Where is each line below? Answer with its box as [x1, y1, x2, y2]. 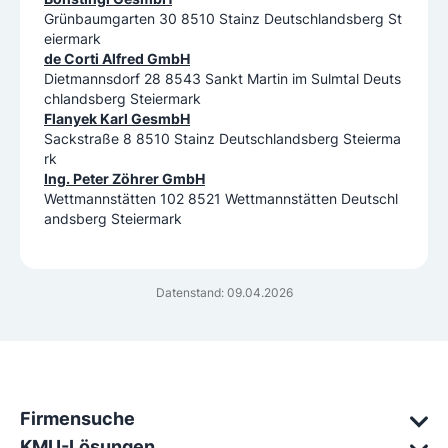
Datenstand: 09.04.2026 [155, 285, 293, 301]
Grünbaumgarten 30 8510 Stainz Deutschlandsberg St [44, 10, 402, 28]
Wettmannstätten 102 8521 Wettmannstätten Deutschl [44, 190, 398, 208]
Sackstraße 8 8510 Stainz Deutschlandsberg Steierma [44, 130, 401, 148]
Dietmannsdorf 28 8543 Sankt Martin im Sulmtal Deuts [44, 70, 401, 88]
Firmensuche [20, 408, 135, 430]
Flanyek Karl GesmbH [44, 110, 190, 128]
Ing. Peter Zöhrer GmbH [44, 170, 205, 188]
